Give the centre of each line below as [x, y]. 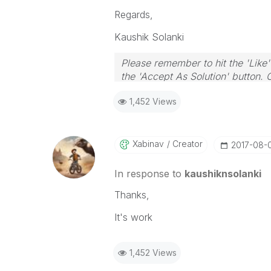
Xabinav [148, 144]
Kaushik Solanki [149, 37]
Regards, [133, 15]
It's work [133, 217]
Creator [186, 144]
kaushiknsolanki [223, 174]
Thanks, [132, 195]
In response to [149, 174]
